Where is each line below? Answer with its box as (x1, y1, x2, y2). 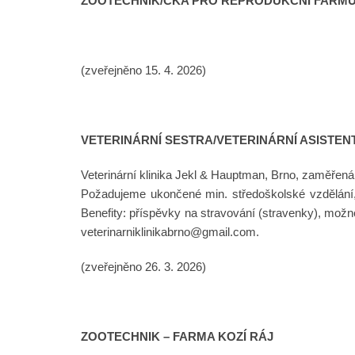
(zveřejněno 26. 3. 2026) (81, 259, 206, 273)
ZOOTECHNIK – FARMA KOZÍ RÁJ (81, 329, 273, 343)
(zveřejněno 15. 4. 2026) (81, 63, 206, 77)
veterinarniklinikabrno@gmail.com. (81, 224, 259, 239)
